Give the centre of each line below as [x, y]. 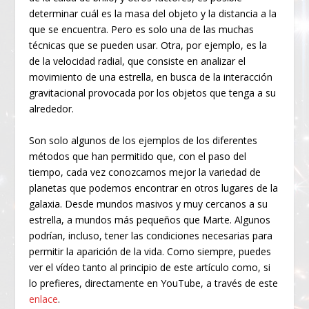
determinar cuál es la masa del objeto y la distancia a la [153, 14]
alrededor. [52, 109]
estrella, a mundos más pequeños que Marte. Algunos [150, 219]
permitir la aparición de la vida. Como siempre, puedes [150, 251]
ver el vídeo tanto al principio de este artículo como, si [150, 267]
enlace [44, 299]
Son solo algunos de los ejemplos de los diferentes [143, 140]
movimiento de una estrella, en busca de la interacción [151, 77]
